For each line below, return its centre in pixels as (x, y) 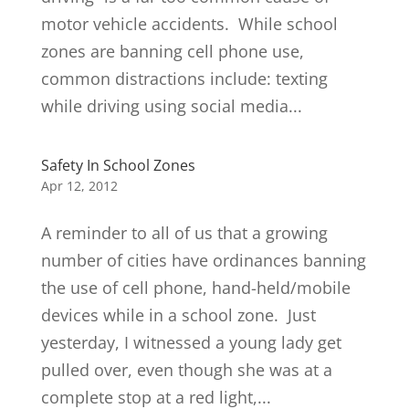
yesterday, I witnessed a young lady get (191, 342)
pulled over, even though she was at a (186, 370)
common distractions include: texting (184, 79)
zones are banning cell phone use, (172, 51)
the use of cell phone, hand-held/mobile (195, 288)
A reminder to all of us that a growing (184, 233)
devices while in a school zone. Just (178, 315)
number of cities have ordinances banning (203, 260)
